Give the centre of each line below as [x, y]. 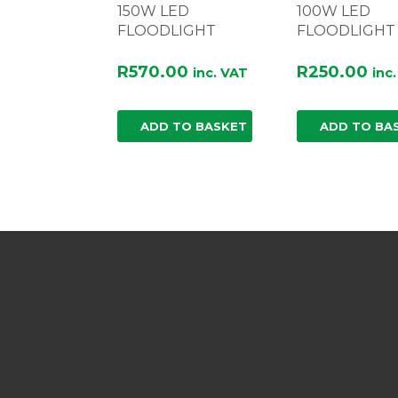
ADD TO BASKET [194, 126]
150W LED [153, 11]
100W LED [333, 11]
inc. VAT [220, 73]
